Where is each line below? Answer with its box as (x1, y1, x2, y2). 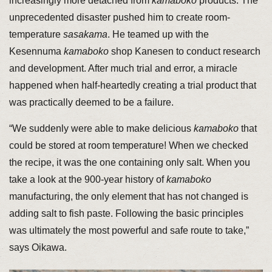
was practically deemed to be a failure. (8, 97, 174, 108)
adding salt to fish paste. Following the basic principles (8, 208, 243, 219)
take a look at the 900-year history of (8, 174, 166, 185)
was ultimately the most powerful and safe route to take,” (8, 225, 249, 236)
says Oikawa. (8, 242, 67, 253)
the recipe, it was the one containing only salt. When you (8, 157, 250, 168)
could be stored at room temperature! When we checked (8, 140, 248, 151)
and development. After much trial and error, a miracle (8, 63, 237, 74)
